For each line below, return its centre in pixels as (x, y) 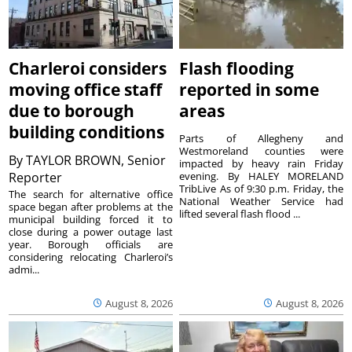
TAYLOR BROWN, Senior (96, 160)
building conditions (87, 132)
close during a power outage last (91, 231)
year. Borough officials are (91, 244)
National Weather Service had (261, 201)
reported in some (249, 89)
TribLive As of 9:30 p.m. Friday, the (261, 188)
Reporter (37, 177)
